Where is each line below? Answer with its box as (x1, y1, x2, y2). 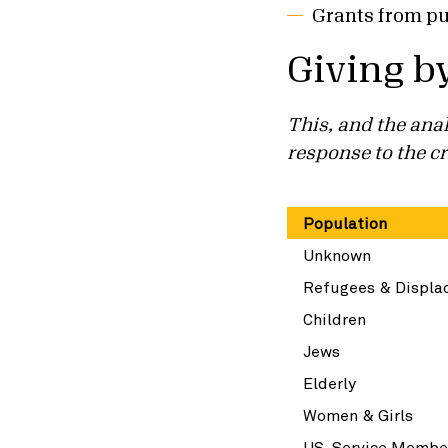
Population (299, 213, 387, 233)
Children (299, 309, 366, 329)
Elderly (299, 373, 356, 393)
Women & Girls (299, 405, 413, 425)
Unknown (299, 245, 371, 265)
